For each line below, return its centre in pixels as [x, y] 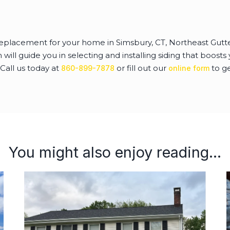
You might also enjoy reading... [115, 152]
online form [189, 68]
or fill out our [141, 68]
